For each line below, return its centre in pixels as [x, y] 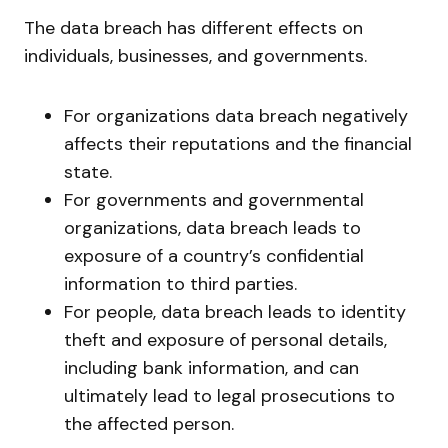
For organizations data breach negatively [236, 115]
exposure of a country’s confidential [214, 255]
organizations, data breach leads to [212, 227]
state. [88, 171]
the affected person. [149, 423]
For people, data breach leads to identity [235, 311]
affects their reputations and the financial [238, 143]
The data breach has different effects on [193, 27]
